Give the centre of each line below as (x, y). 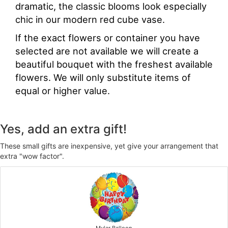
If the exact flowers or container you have (108, 37)
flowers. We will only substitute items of (103, 77)
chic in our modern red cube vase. (90, 19)
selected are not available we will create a (107, 51)
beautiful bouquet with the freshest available (114, 64)
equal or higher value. (63, 90)
